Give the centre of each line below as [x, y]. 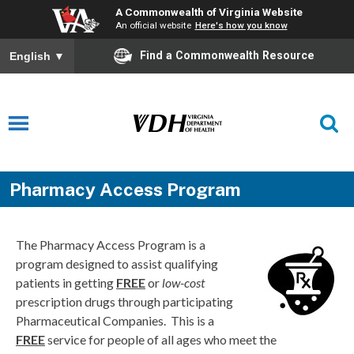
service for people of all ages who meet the [161, 340]
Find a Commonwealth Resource [227, 55]
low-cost [183, 283]
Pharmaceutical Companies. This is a [115, 321]
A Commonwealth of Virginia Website [209, 12]
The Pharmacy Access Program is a [111, 245]
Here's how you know [241, 25]
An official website [153, 25]
